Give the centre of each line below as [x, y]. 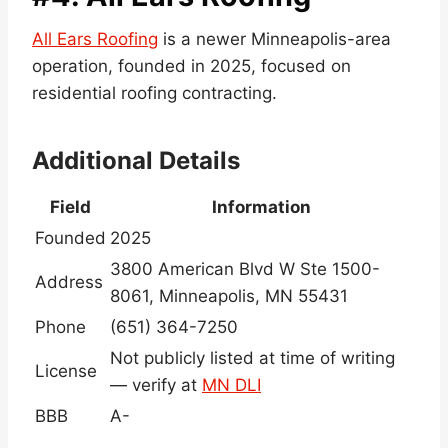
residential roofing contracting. [154, 93]
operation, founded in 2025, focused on [191, 66]
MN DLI [231, 385]
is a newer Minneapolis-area [274, 39]
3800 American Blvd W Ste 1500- [245, 269]
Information [261, 207]
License [66, 371]
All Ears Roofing [95, 39]
